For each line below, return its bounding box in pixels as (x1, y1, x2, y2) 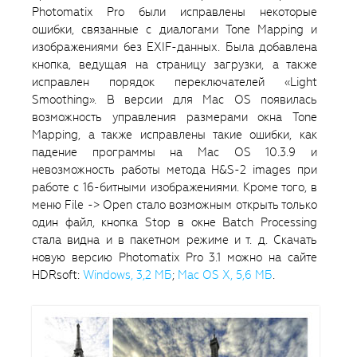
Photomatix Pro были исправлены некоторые (32, 4, 317, 20)
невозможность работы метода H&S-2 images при (32, 162, 317, 178)
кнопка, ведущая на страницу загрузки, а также (32, 57, 317, 73)
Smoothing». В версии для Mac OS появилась (32, 92, 317, 108)
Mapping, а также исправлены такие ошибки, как (32, 127, 317, 143)
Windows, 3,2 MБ (83, 267, 172, 283)
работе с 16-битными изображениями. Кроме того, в (32, 179, 317, 195)
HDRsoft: (32, 267, 83, 283)
